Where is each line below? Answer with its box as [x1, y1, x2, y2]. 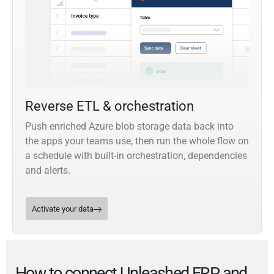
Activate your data [32, 204, 94, 214]
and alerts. [25, 165, 70, 177]
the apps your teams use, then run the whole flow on [25, 135, 249, 147]
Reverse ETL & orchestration [25, 98, 194, 114]
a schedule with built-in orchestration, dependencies [25, 150, 247, 162]
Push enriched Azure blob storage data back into [25, 120, 234, 133]
